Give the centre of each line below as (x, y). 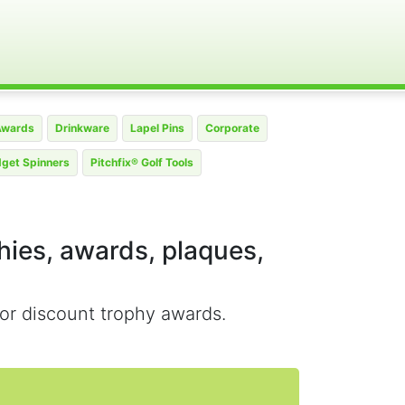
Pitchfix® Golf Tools (142, 162)
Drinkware (82, 128)
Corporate (232, 128)
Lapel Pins (157, 128)
